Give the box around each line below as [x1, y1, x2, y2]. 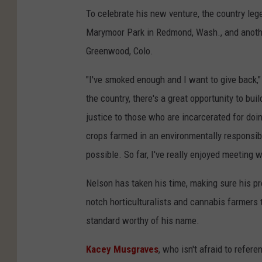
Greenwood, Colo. [86, 45, 153, 57]
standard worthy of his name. [86, 215, 199, 227]
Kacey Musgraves [86, 243, 158, 256]
